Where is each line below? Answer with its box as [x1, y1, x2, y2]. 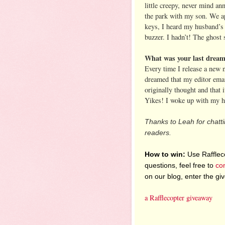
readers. [145, 128, 171, 137]
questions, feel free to [145, 161, 215, 169]
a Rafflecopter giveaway [145, 192, 212, 202]
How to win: [145, 150, 185, 158]
